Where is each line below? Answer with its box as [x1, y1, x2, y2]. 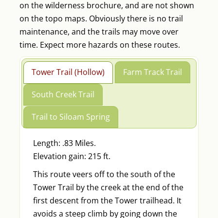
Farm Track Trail [123, 66, 182, 77]
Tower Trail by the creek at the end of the [33, 182, 183, 193]
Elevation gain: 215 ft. [33, 150, 110, 162]
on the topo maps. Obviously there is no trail [19, 13, 183, 24]
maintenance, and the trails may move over [19, 26, 179, 37]
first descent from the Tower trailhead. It [33, 195, 182, 206]
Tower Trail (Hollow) [32, 66, 105, 77]
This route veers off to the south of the [33, 168, 175, 180]
